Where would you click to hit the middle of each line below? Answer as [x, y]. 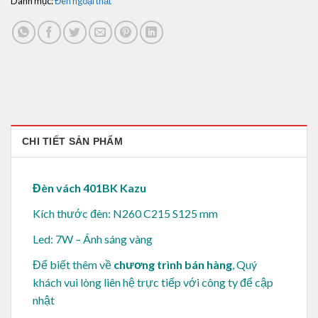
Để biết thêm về [73, 265]
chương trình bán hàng [173, 265]
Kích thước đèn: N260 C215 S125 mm [125, 214]
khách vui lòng [68, 283]
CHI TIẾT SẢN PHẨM [72, 141]
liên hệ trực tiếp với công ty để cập [188, 283]
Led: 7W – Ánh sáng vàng [93, 239]
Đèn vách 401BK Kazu [89, 187]
